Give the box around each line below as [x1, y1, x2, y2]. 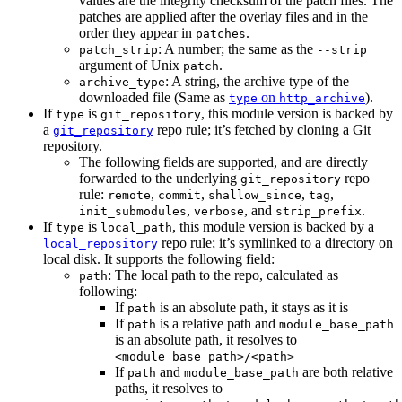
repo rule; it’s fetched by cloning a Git [153, 121, 371, 137]
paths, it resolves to [115, 380, 223, 396]
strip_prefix [275, 204, 362, 218]
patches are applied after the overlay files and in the [79, 8, 368, 24]
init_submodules [79, 204, 187, 218]
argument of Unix [79, 57, 183, 73]
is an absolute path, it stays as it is [156, 299, 348, 315]
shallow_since [208, 188, 301, 202]
